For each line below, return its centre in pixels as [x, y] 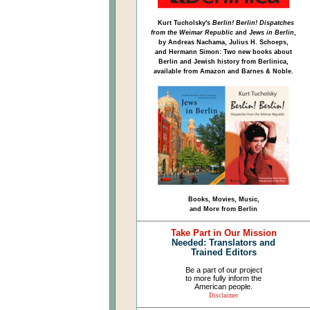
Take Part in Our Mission [224, 233]
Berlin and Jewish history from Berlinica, [224, 62]
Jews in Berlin [272, 33]
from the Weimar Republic [192, 33]
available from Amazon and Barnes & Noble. [224, 71]
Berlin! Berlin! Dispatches [253, 23]
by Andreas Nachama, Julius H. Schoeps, [224, 42]
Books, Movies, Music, [224, 199]
